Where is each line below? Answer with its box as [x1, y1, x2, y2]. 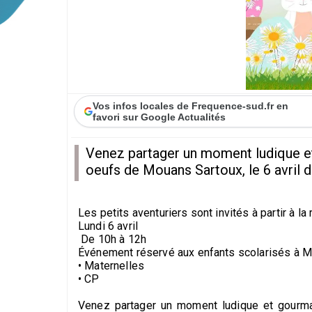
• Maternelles [78, 258, 145, 272]
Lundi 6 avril [78, 219, 139, 233]
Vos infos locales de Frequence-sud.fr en [93, 100, 289, 111]
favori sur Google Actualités [93, 111, 226, 123]
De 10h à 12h [78, 232, 147, 246]
